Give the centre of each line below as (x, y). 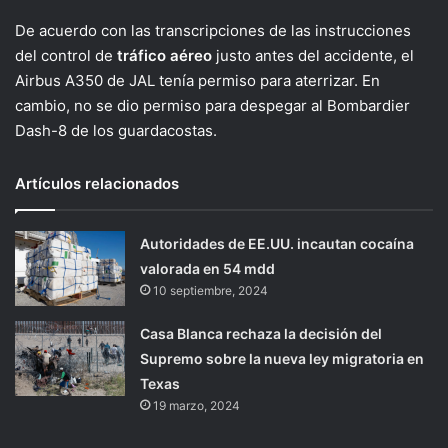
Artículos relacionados (97, 184)
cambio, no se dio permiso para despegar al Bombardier (212, 106)
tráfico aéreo (164, 56)
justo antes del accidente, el (313, 56)
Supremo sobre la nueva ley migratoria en (282, 359)
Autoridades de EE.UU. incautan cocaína (277, 244)
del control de (66, 56)
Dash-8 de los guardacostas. (116, 131)
